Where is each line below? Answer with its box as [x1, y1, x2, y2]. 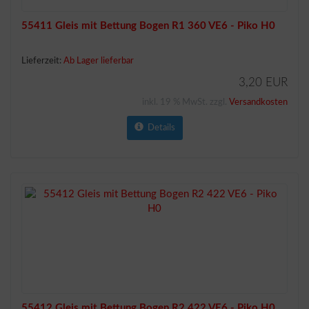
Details [143, 123, 175, 132]
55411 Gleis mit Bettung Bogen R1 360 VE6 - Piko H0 [21, 21, 275, 31]
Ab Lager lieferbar [63, 57, 134, 66]
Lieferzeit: [21, 57, 63, 66]
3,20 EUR [239, 77, 288, 88]
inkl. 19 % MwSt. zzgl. [142, 98, 229, 107]
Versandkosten [229, 98, 288, 107]
